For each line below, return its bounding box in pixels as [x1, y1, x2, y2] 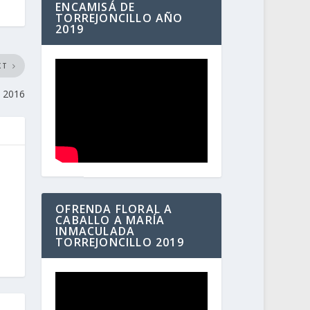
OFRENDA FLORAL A [55, 201, 173, 217]
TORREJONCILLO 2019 [55, 235, 184, 250]
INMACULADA [55, 224, 136, 239]
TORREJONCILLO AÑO [55, 10, 183, 26]
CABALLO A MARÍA [55, 212, 165, 228]
